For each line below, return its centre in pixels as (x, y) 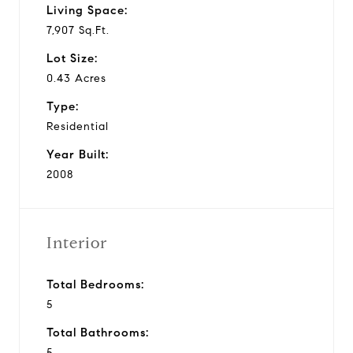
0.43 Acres (76, 78)
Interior (77, 243)
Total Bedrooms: (95, 284)
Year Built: (78, 154)
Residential (78, 126)
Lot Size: (72, 58)
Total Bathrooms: (98, 332)
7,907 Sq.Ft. (78, 30)
